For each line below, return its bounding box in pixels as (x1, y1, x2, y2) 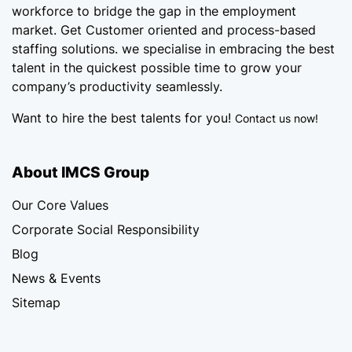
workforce (12, 2, 73, 19)
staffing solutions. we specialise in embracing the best (12, 40, 335, 57)
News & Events (12, 269, 101, 286)
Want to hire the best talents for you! (12, 109, 235, 126)
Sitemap (12, 294, 60, 310)
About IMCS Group (12, 162, 149, 181)
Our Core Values (12, 196, 108, 213)
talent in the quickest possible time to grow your (12, 59, 302, 75)
